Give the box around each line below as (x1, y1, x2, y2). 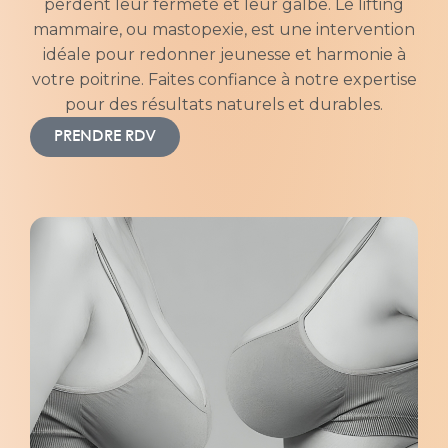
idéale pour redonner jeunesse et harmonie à (42, 45, 406, 64)
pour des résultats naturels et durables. (65, 95, 383, 114)
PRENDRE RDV (54, 129, 156, 144)
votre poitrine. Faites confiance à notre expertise (31, 70, 417, 89)
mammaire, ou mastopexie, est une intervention (33, 20, 415, 39)
